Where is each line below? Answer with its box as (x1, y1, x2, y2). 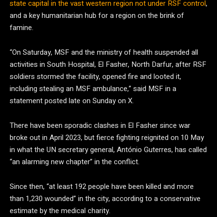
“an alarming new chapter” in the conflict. (10, 156, 139, 167)
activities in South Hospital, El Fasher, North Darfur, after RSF (10, 59, 206, 70)
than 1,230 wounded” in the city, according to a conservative (10, 193, 201, 204)
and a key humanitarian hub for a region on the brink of (10, 10, 184, 21)
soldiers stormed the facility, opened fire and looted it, (10, 71, 181, 82)
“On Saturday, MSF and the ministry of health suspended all (10, 47, 198, 58)
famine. (10, 22, 33, 33)
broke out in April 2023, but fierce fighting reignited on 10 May (10, 132, 204, 143)
